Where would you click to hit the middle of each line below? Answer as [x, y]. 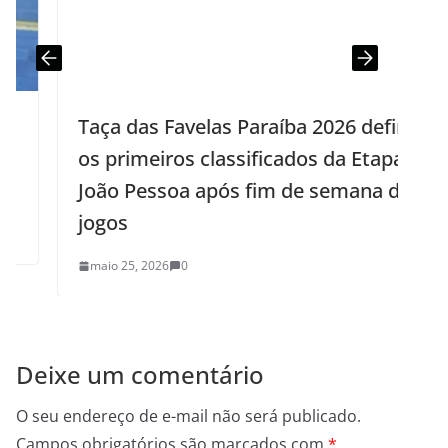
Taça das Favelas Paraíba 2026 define [207, 127]
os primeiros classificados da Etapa [199, 159]
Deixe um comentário [140, 375]
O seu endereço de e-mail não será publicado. [188, 416]
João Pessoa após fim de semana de [203, 191]
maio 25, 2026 [88, 266]
